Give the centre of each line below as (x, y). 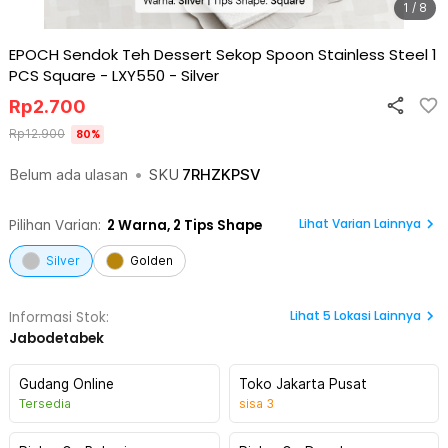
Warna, (142, 225)
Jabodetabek (56, 338)
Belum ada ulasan (68, 174)
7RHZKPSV (221, 174)
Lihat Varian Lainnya (360, 223)
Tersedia (45, 403)
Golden (151, 260)
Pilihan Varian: (55, 225)
